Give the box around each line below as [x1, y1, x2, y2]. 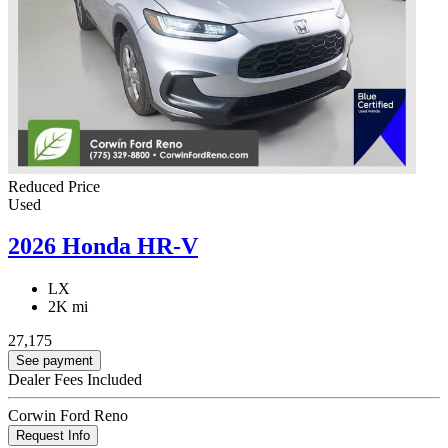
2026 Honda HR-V [8, 233, 198, 260]
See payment [16, 353, 93, 369]
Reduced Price [8, 177, 100, 195]
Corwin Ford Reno [8, 407, 128, 425]
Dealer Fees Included [8, 371, 142, 389]
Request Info [16, 428, 90, 444]
